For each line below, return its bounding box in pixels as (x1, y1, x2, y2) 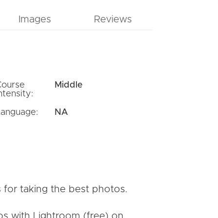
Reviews (94, 15, 132, 24)
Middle (54, 81, 83, 90)
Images (18, 15, 51, 24)
